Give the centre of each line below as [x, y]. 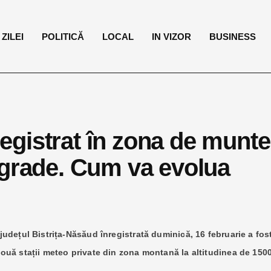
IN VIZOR [172, 36]
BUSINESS [233, 36]
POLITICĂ [63, 36]
